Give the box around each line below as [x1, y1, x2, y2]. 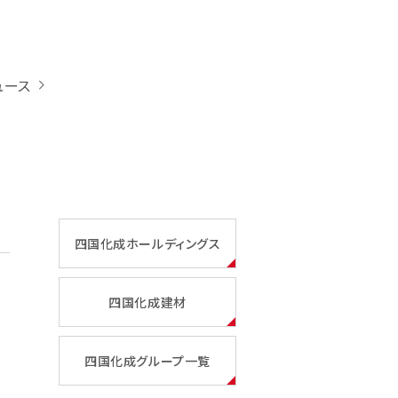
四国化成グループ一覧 [84, 352, 211, 370]
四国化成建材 [108, 293, 187, 311]
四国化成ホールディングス [74, 235, 221, 252]
